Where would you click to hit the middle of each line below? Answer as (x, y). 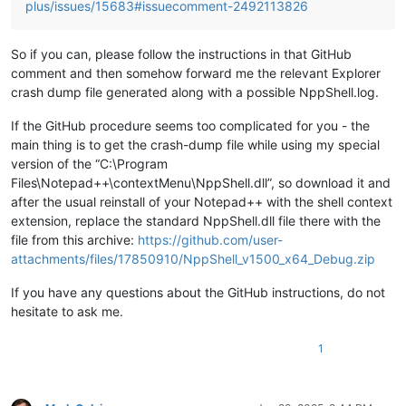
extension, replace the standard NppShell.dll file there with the (196, 221)
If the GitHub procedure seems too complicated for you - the (190, 126)
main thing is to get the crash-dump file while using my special (195, 145)
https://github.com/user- (210, 240)
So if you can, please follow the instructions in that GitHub (181, 54)
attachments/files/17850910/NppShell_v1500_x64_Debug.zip (193, 259)
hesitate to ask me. (67, 312)
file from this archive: (74, 240)
